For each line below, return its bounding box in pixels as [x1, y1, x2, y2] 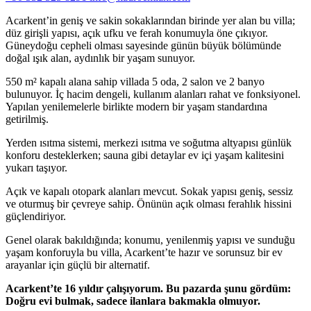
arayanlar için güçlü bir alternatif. [6, 258, 150, 271]
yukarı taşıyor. [6, 161, 67, 174]
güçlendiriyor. [6, 210, 66, 222]
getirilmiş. [6, 112, 49, 125]
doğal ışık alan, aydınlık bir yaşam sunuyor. [6, 51, 195, 64]
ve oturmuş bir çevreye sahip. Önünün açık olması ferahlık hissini [6, 197, 292, 210]
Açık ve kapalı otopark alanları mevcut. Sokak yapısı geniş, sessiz [6, 185, 293, 197]
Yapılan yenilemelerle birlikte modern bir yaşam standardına [6, 100, 267, 112]
